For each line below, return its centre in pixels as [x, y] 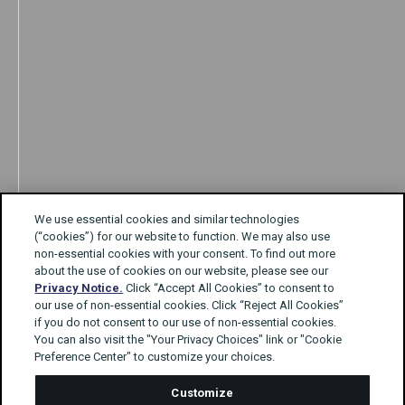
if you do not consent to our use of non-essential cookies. [186, 322]
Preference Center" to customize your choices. [155, 357]
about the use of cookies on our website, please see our [182, 271]
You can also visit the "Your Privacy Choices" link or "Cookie [188, 339]
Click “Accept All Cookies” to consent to [229, 288]
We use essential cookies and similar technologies [167, 219]
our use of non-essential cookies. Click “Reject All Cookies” [189, 305]
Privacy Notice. [79, 288]
